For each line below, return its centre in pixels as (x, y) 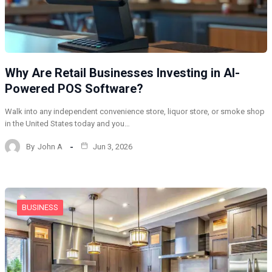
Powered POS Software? (74, 89)
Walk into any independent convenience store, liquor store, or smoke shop (135, 112)
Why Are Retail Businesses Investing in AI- (122, 73)
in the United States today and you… (67, 124)
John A (50, 146)
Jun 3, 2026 (112, 146)
